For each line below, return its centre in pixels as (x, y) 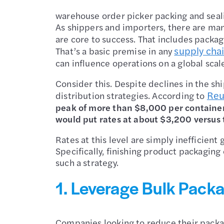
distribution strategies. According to (131, 95)
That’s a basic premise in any (115, 50)
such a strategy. (88, 162)
